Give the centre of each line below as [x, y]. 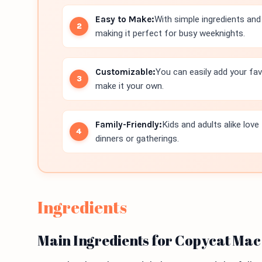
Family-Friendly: [129, 125]
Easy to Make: [125, 19]
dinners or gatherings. [137, 139]
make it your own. [130, 86]
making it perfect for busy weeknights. [170, 33]
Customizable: [125, 72]
